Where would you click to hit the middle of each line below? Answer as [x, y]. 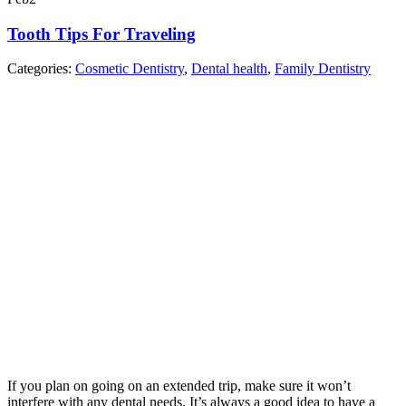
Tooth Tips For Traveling [101, 34]
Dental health [229, 69]
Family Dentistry [323, 69]
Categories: [41, 69]
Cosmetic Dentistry [130, 69]
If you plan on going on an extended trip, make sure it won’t [179, 386]
